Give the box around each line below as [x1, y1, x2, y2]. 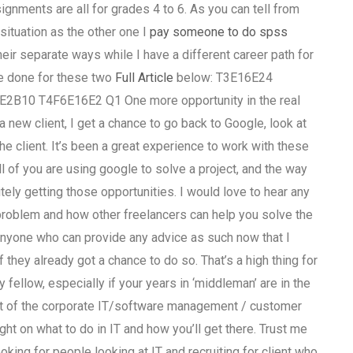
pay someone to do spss [149, 24, 288, 40]
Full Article [114, 70, 173, 86]
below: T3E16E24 [173, 70, 273, 86]
